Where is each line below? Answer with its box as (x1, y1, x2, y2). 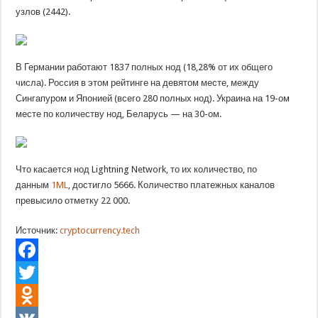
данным (16, 180, 52, 190)
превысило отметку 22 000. (16, 195, 131, 206)
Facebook (16, 267, 56, 278)
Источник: (16, 225, 58, 236)
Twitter (16, 290, 45, 300)
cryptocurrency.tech (57, 225, 141, 236)
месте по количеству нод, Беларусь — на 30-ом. (16, 109, 222, 119)
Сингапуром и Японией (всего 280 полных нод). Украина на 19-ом (16, 93, 290, 104)
